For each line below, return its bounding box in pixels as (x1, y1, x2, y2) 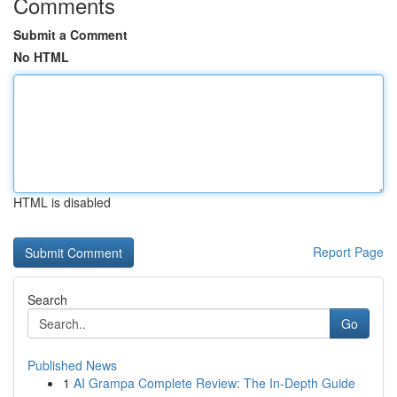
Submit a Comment (13, 26, 128, 43)
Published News (27, 356, 117, 374)
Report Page (313, 243, 384, 261)
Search (27, 291, 67, 308)
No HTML (13, 48, 69, 66)
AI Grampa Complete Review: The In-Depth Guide (74, 374, 355, 392)
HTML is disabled (13, 193, 111, 211)
